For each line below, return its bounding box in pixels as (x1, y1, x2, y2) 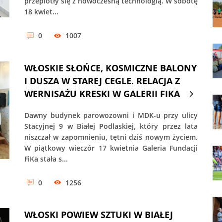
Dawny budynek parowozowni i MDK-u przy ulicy (24, 110, 198, 120)
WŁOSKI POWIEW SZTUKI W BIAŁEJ (24, 209, 173, 221)
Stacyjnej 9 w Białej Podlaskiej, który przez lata (24, 121, 198, 131)
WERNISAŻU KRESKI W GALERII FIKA (24, 87, 180, 100)
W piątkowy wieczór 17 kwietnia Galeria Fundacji (24, 143, 198, 153)
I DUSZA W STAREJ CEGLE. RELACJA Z (24, 74, 180, 87)
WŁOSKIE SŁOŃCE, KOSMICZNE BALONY (24, 61, 197, 74)
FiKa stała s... (24, 154, 68, 164)
